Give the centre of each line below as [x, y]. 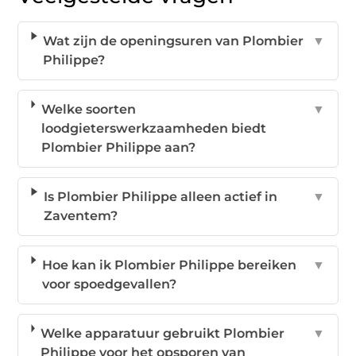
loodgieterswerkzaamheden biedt [153, 128]
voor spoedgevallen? [109, 284]
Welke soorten [88, 109]
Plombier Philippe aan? [118, 147]
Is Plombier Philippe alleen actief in [160, 196]
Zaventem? [80, 215]
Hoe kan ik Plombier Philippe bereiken [169, 265]
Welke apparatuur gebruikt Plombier [163, 333]
